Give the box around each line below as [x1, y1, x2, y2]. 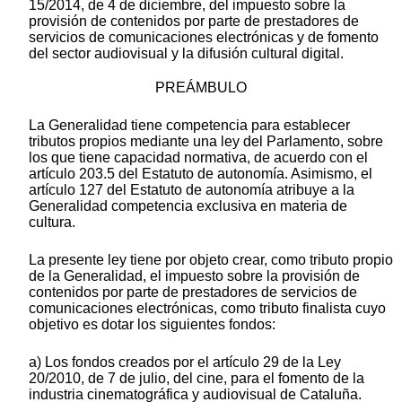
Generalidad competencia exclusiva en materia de [29, 198, 347, 214]
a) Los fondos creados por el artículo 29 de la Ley [29, 354, 341, 371]
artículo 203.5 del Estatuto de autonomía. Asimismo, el [29, 166, 372, 182]
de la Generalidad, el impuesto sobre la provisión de [29, 268, 360, 284]
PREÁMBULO [155, 80, 247, 96]
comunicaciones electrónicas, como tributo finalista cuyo [29, 301, 386, 317]
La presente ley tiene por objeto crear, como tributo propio [29, 252, 393, 268]
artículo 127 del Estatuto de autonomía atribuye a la [29, 182, 354, 198]
